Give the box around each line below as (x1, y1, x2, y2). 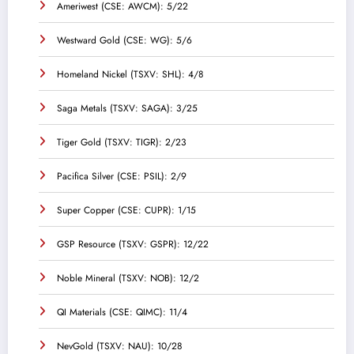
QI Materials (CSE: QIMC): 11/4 (57, 304, 187, 319)
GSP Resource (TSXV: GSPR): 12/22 (57, 236, 209, 251)
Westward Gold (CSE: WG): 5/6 (57, 32, 192, 47)
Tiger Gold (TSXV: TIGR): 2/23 (57, 134, 186, 149)
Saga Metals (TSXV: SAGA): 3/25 (57, 100, 198, 115)
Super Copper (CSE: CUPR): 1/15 (57, 202, 196, 217)
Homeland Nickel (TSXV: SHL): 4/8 (57, 66, 204, 81)
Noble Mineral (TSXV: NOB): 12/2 (57, 270, 199, 285)
